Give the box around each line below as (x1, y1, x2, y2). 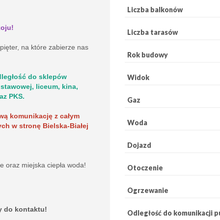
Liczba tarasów (127, 27, 178, 36)
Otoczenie (127, 163, 163, 172)
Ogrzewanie (127, 186, 168, 194)
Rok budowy (127, 50, 168, 59)
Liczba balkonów (127, 5, 183, 14)
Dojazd (127, 140, 151, 149)
